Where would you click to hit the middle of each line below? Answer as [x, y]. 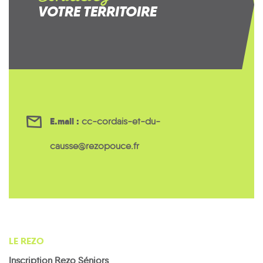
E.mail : [65, 121]
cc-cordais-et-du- [121, 121]
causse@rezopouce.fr [95, 146]
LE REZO [26, 241]
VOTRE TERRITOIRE [97, 11]
